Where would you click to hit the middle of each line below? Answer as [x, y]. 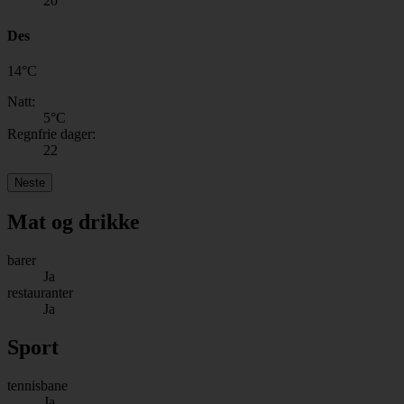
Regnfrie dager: [51, 134]
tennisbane [37, 385]
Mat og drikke [73, 222]
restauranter [40, 292]
